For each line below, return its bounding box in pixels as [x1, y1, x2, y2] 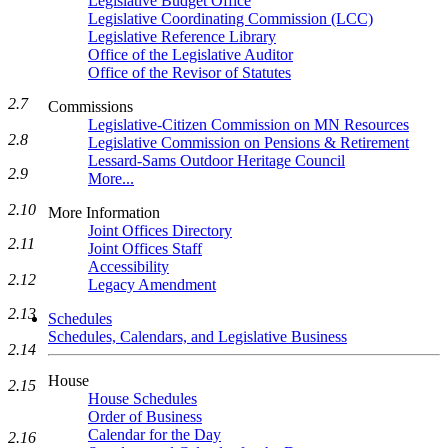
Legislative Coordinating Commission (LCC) [88, 10, 373, 27]
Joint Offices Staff [88, 240, 202, 257]
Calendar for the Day [88, 426, 221, 443]
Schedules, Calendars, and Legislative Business [48, 328, 347, 345]
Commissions [48, 98, 133, 115]
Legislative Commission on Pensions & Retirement [88, 134, 409, 151]
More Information [48, 204, 160, 221]
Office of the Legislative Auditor [88, 46, 293, 63]
